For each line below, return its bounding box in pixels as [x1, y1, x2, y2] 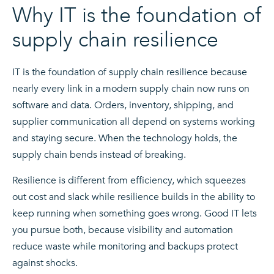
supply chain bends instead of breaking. [12, 147, 186, 161]
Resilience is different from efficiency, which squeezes [12, 173, 246, 187]
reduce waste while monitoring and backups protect [12, 239, 238, 253]
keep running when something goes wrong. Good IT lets [12, 206, 257, 220]
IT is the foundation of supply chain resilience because [12, 65, 247, 79]
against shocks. [12, 256, 78, 270]
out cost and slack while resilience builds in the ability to [12, 190, 255, 204]
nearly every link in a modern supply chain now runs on [12, 81, 250, 95]
